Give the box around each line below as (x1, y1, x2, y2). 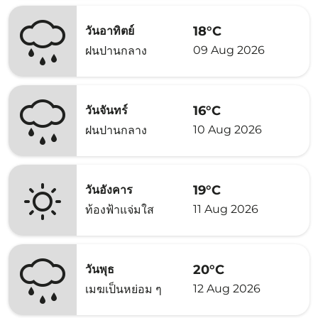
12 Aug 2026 (193, 281, 261, 295)
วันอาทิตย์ (85, 24, 134, 38)
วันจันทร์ (85, 104, 128, 117)
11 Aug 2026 (193, 202, 258, 216)
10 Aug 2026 (193, 122, 262, 136)
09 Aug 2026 (193, 43, 265, 57)
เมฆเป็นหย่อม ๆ (85, 283, 162, 296)
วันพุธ (85, 263, 114, 276)
